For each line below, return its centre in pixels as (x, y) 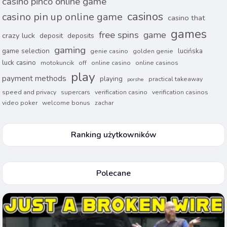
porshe (136, 79)
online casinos (157, 63)
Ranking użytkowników (113, 135)
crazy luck (19, 35)
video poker (20, 103)
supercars (76, 92)
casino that (187, 18)
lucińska (191, 51)
